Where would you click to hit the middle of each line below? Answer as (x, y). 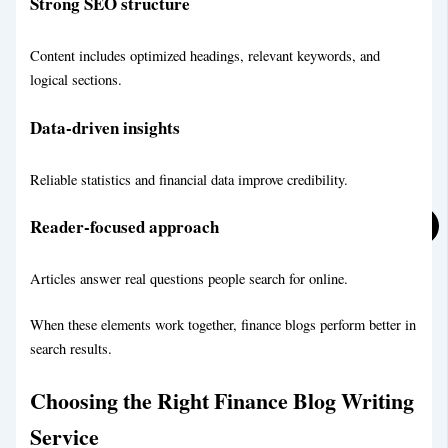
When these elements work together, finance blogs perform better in (223, 324)
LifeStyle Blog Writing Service (178, 14)
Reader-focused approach (125, 227)
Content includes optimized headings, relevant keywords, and (205, 56)
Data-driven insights (105, 127)
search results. (71, 348)
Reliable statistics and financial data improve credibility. (189, 179)
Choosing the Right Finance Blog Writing (222, 400)
